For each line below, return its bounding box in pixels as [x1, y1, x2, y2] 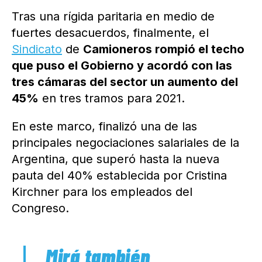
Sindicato [12, 42, 62, 57]
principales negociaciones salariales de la [12, 136, 239, 150]
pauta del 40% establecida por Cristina [12, 168, 227, 183]
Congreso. [12, 201, 69, 216]
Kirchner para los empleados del [12, 185, 192, 199]
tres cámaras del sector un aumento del [12, 75, 238, 89]
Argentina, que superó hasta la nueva [12, 152, 219, 167]
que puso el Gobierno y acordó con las [12, 58, 232, 73]
